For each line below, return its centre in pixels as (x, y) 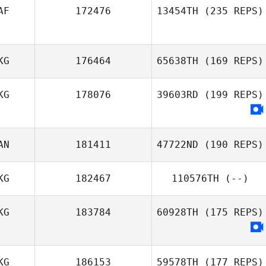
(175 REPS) (231, 212)
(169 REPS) (231, 61)
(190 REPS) (231, 145)
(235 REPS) (231, 11)
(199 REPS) (231, 95)
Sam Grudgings (230, 38)
